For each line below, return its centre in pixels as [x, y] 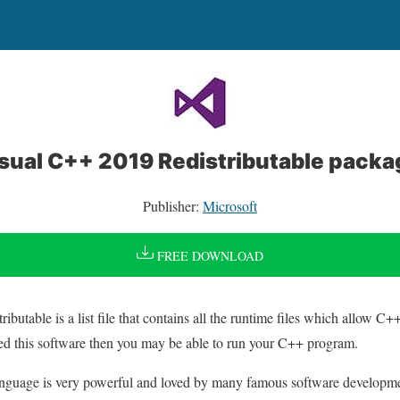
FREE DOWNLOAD [208, 256]
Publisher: [173, 206]
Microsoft [230, 206]
